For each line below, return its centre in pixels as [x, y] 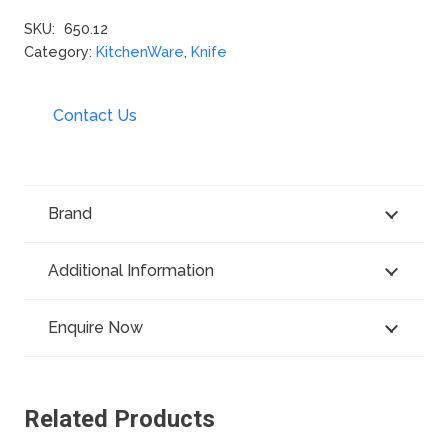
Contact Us [94, 115]
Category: [60, 51]
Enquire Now [95, 328]
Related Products [119, 419]
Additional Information [131, 271]
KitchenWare [140, 51]
